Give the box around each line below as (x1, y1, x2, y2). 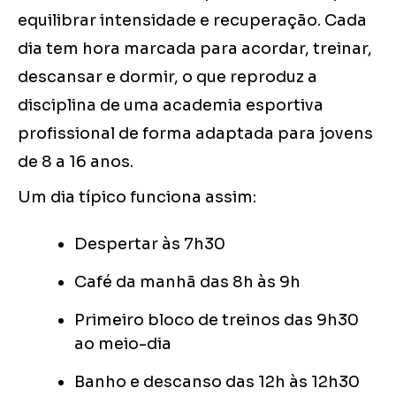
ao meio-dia (74, 334, 171, 354)
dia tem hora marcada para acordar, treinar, (18, 39, 372, 59)
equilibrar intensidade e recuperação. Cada (18, 11, 367, 31)
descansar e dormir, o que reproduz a (18, 67, 317, 88)
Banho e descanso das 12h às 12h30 (74, 372, 360, 392)
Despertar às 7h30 (74, 234, 225, 255)
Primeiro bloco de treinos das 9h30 (74, 310, 359, 331)
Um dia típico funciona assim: (18, 187, 256, 208)
